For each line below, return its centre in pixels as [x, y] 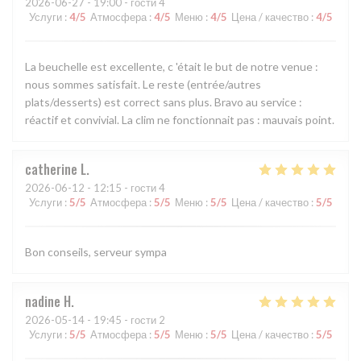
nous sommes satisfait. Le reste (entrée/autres [143, 85]
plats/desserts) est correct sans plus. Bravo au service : [164, 102]
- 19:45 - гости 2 [125, 320]
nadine [43, 302]
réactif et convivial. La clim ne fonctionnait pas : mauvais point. [180, 120]
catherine [51, 170]
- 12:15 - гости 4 [125, 188]
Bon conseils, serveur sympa [96, 252]
